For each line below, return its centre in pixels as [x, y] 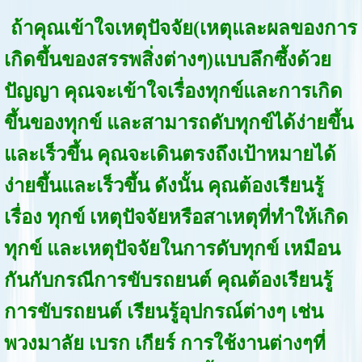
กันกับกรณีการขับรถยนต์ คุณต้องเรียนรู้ [168, 281]
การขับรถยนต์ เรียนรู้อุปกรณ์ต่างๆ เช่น [163, 312]
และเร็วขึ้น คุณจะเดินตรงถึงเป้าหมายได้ [170, 155]
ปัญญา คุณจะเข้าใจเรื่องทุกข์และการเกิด [173, 92]
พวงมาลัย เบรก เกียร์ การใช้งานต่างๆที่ [164, 344]
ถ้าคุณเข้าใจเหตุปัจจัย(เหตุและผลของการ [183, 29]
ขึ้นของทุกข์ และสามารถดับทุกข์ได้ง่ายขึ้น [178, 123]
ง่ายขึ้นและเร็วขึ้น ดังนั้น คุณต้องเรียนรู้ [164, 186]
